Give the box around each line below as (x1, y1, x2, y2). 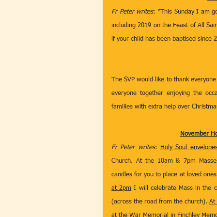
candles (111, 171, 132, 178)
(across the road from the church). (111, 199, 209, 205)
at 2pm (111, 185, 132, 191)
